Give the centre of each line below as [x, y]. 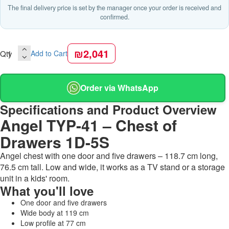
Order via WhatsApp [119, 88]
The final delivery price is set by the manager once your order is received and [114, 7]
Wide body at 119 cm [55, 212]
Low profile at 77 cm [53, 223]
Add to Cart [49, 53]
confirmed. [114, 17]
